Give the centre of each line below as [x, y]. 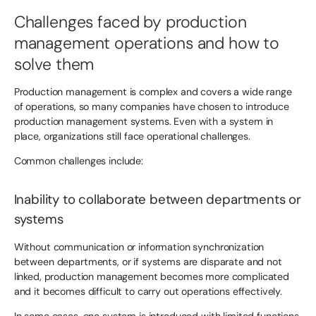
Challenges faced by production [130, 22]
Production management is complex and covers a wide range [153, 91]
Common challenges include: [78, 161]
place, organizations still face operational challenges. [132, 136]
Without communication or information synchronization [139, 247]
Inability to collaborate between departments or [157, 200]
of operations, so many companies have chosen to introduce [151, 106]
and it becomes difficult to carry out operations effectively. [148, 291]
